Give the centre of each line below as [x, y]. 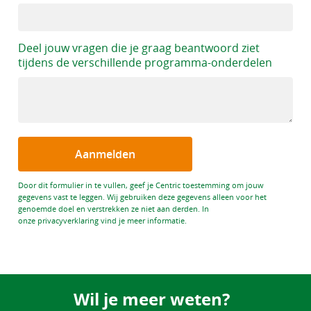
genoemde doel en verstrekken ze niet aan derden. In [114, 209]
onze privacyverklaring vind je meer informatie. [102, 220]
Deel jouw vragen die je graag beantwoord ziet [139, 48]
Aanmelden [105, 154]
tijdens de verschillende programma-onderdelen [145, 62]
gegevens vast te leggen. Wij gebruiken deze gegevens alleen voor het [142, 197]
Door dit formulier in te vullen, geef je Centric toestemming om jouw [141, 185]
